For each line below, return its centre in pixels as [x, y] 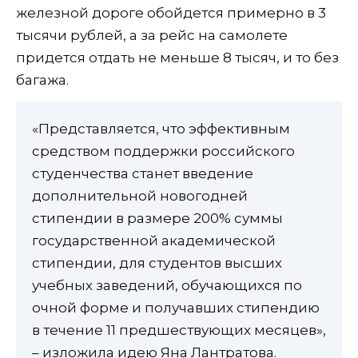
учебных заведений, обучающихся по [167, 286]
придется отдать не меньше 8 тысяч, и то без [177, 58]
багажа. [42, 80]
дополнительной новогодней [140, 196]
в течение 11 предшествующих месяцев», [179, 330]
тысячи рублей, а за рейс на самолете [152, 36]
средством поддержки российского [163, 151]
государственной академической [154, 241]
